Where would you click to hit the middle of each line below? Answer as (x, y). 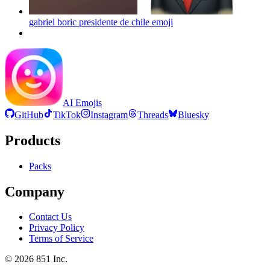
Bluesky (193, 115)
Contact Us (50, 217)
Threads (153, 115)
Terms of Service (61, 239)
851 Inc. (51, 259)
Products (33, 140)
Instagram (109, 115)
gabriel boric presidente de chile (89, 22)
